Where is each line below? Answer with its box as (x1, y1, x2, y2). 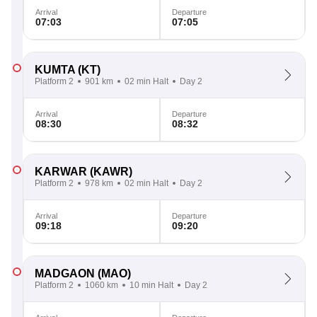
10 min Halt (129, 280, 173, 290)
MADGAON (35, 267, 95, 279)
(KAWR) (87, 166, 132, 178)
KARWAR (35, 166, 87, 178)
